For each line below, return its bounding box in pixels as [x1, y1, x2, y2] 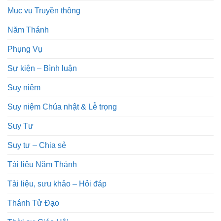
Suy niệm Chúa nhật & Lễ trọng [7, 102, 117, 111]
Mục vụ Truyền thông [7, 5, 80, 15]
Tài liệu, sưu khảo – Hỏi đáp [7, 179, 107, 188]
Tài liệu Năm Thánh [7, 159, 77, 169]
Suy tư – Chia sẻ [7, 140, 66, 149]
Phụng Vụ [7, 44, 42, 53]
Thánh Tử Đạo [7, 198, 59, 207]
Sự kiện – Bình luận [7, 63, 77, 73]
